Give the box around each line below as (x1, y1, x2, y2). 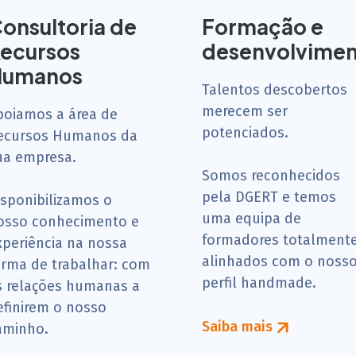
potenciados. (202, 124, 288, 141)
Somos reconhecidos (202, 167, 340, 184)
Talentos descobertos (202, 81, 347, 99)
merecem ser (202, 103, 288, 120)
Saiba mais (202, 318, 277, 335)
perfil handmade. (202, 274, 316, 292)
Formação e (202, 14, 323, 40)
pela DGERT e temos (202, 188, 336, 206)
